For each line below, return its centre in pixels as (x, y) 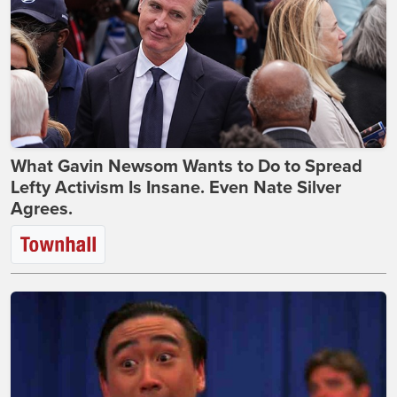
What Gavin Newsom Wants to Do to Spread (187, 166)
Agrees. (42, 209)
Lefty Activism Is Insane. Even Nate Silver (176, 187)
